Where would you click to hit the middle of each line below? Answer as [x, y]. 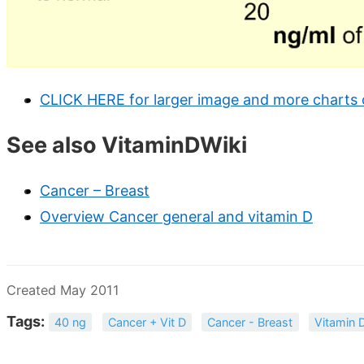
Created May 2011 [63, 290]
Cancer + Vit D [147, 323]
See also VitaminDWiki [127, 145]
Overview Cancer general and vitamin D [176, 217]
